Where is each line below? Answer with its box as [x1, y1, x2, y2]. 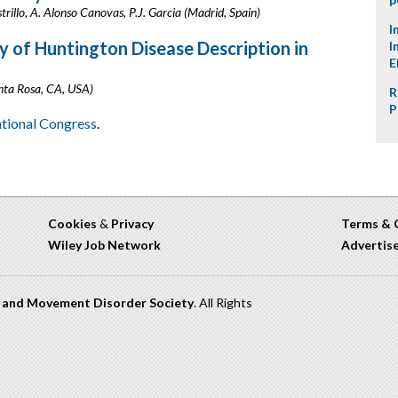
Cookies [48, 216, 97, 231]
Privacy [111, 216, 154, 231]
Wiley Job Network [48, 237, 161, 252]
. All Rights [194, 295, 252, 310]
